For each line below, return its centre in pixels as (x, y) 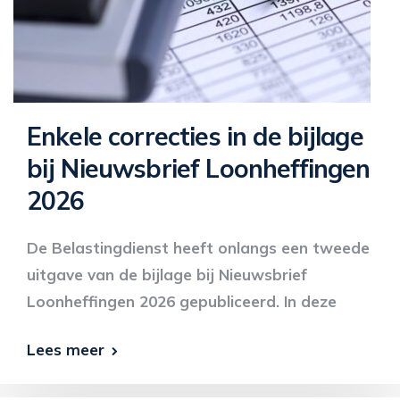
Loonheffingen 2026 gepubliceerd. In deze (182, 301)
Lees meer (66, 350)
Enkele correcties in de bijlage (195, 136)
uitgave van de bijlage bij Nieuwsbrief (167, 275)
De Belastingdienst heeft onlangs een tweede (198, 248)
